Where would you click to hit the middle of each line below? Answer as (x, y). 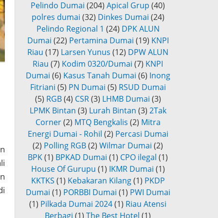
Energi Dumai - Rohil (65, 134)
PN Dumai (87, 87)
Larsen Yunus (86, 52)
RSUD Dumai (142, 87)
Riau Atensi (146, 204)
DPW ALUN (148, 52)
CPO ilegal (138, 157)
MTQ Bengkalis (101, 122)
